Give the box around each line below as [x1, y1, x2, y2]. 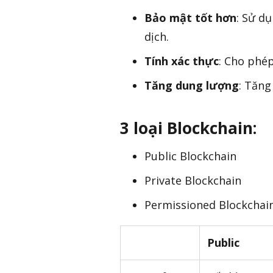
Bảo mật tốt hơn [144, 10, 236, 25]
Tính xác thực [144, 53, 219, 68]
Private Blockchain [144, 173, 241, 188]
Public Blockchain [144, 149, 236, 164]
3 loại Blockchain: [120, 116, 257, 139]
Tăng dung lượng [144, 77, 239, 93]
